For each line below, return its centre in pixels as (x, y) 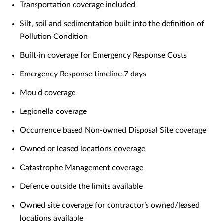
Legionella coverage (53, 112)
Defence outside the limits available (81, 187)
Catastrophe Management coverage (81, 168)
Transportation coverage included (77, 5)
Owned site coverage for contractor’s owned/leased (110, 205)
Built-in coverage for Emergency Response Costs (103, 55)
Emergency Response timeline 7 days (83, 74)
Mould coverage (48, 93)
